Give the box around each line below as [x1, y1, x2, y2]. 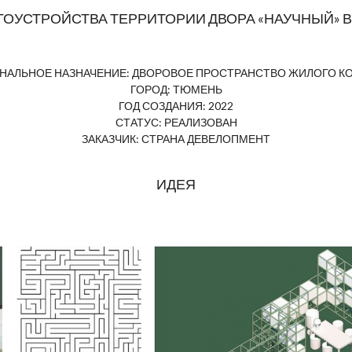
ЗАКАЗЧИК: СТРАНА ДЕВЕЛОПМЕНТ [82, 132, 270, 146]
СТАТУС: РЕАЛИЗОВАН [115, 115, 237, 130]
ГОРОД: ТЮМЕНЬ [130, 82, 222, 97]
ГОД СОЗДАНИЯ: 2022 [119, 99, 233, 113]
